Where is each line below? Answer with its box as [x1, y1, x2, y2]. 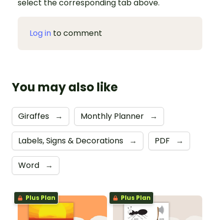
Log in [29, 27, 51, 39]
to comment [51, 27, 102, 39]
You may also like [12, 79, 118, 96]
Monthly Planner [81, 110, 146, 122]
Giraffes [18, 110, 51, 122]
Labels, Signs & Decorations [18, 135, 125, 147]
